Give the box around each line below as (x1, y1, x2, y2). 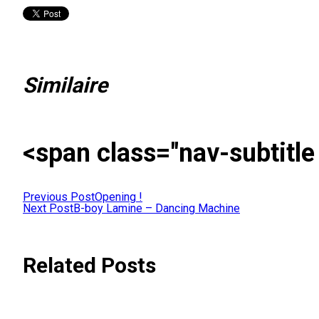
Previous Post (23, 190, 95, 204)
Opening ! (95, 190, 142, 204)
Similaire (23, 73, 108, 98)
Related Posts (23, 253, 156, 278)
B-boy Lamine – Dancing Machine (73, 202, 240, 216)
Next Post (23, 202, 73, 216)
